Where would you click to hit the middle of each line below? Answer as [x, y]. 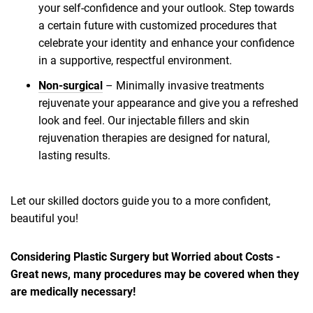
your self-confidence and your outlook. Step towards [166, 8]
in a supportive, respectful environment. [135, 61]
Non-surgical [71, 86]
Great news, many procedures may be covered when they [155, 275]
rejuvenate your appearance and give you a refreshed [168, 103]
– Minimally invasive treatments [183, 86]
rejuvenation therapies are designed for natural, [154, 138]
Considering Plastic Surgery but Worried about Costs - [145, 257]
